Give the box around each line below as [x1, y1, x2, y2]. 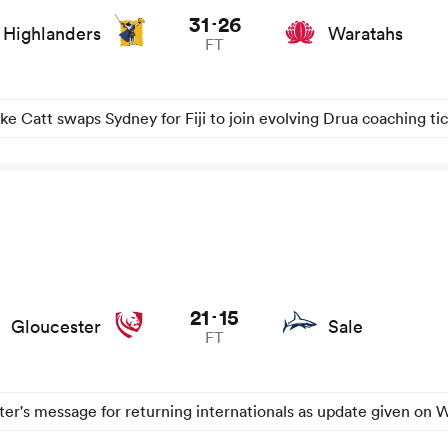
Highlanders [2, 22, 101, 46]
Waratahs [327, 22, 403, 46]
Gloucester [10, 315, 101, 339]
